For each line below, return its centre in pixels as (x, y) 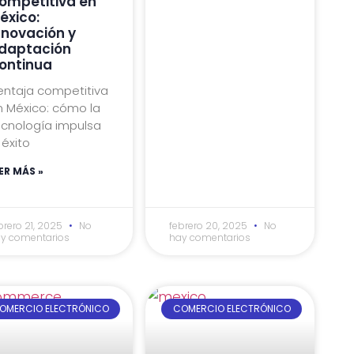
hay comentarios (210, 237)
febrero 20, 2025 (210, 225)
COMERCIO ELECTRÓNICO (232, 309)
